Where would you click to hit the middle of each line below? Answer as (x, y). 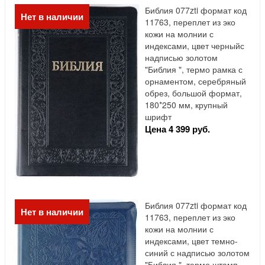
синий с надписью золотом (197, 253)
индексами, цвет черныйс (195, 46)
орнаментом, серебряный (195, 81)
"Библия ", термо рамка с (194, 70)
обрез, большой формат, (193, 93)
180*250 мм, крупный (186, 105)
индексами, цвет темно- (191, 241)
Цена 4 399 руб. (177, 129)
